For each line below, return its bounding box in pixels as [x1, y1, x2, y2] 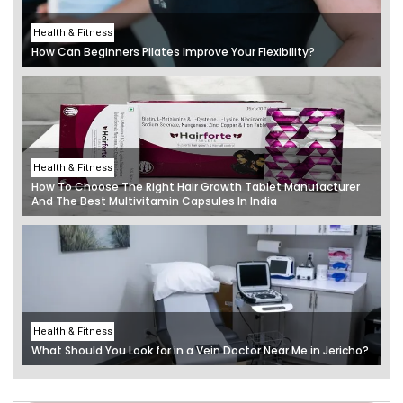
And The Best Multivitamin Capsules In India [31, 193, 277, 209]
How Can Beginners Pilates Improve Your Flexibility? [31, 43, 315, 59]
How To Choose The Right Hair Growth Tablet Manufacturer [31, 178, 360, 194]
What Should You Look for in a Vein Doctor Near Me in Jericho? [31, 342, 369, 358]
